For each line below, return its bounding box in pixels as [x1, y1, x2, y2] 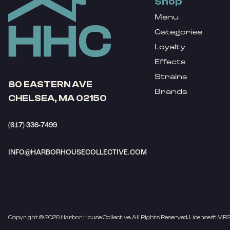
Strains [155, 72, 188, 81]
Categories [155, 28, 203, 36]
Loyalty [155, 43, 186, 51]
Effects [155, 57, 186, 66]
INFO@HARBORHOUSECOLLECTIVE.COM [8, 148, 147, 157]
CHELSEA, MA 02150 [8, 93, 107, 104]
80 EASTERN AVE [8, 79, 92, 90]
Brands [155, 87, 188, 96]
